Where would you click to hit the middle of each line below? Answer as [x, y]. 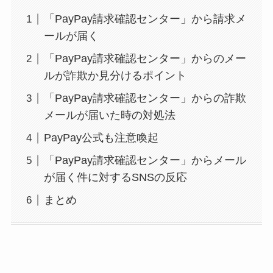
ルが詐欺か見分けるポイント [115, 76]
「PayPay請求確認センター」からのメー [145, 59]
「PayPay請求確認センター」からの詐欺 [145, 98]
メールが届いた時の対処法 [109, 115]
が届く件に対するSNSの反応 [115, 178]
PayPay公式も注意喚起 [101, 138]
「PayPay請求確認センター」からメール [145, 161]
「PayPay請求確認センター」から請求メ [145, 19]
